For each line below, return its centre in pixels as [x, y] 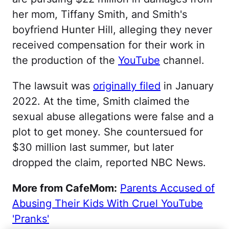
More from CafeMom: [65, 188]
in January [187, 86]
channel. [182, 60]
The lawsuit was [53, 86]
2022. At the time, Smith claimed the [101, 101]
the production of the [65, 60]
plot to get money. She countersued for [108, 132]
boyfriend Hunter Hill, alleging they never [112, 29]
